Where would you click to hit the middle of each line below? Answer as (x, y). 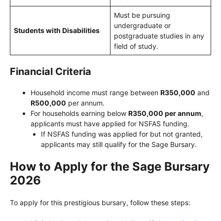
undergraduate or (142, 26)
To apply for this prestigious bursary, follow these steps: (100, 203)
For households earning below (79, 113)
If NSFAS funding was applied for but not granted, (122, 134)
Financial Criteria (51, 72)
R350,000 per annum (165, 113)
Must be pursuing (142, 15)
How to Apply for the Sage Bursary (110, 167)
